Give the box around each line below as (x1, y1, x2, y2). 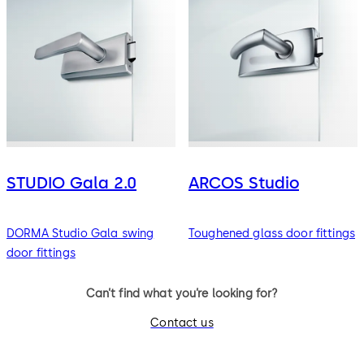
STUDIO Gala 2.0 (6, 173, 136, 193)
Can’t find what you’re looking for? (85, 286, 279, 301)
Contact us (150, 316, 214, 331)
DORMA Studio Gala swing (6, 226, 154, 240)
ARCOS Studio (188, 173, 299, 193)
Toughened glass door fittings (188, 226, 356, 240)
